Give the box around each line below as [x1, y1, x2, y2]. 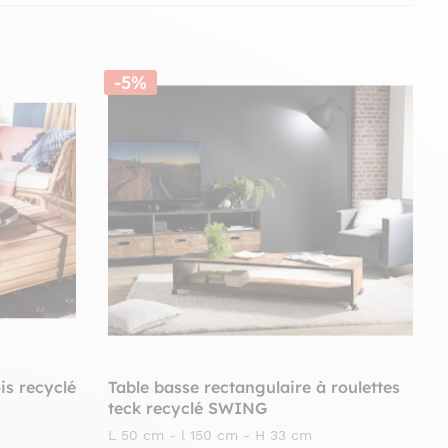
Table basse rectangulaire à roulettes [108, 377, 401, 398]
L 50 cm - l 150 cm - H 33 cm [108, 427, 313, 444]
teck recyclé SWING [108, 398, 268, 419]
